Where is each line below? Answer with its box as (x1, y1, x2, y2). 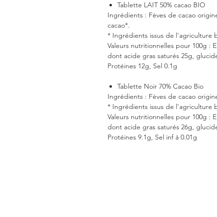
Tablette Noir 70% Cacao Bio (117, 82, 203, 91)
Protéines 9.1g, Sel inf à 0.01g (108, 133, 197, 141)
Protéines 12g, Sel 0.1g (108, 62, 177, 70)
